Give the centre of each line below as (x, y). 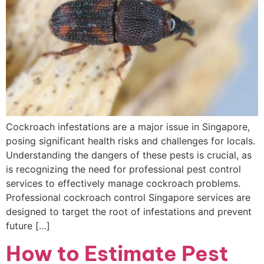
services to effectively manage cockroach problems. (123, 183)
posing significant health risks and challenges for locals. (131, 141)
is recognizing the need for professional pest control (123, 169)
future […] (28, 226)
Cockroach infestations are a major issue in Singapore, (128, 127)
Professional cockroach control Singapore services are (128, 197)
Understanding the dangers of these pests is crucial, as (129, 155)
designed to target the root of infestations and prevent (129, 212)
